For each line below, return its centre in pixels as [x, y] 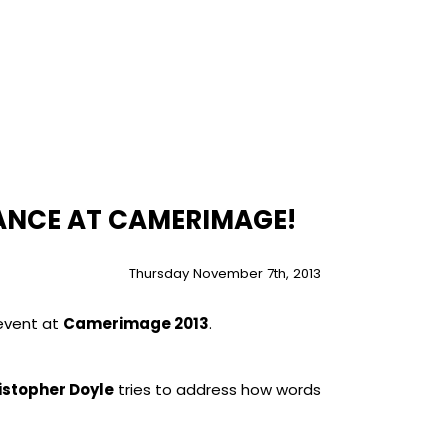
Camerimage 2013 [135, 323]
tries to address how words [217, 389]
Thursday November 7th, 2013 [224, 273]
